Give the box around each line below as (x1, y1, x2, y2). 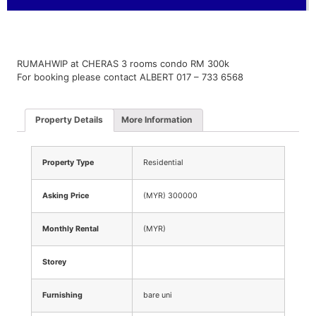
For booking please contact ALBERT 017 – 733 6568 (17, 71, 243, 83)
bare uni (143, 290, 172, 300)
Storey (42, 257, 66, 267)
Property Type (42, 157, 94, 167)
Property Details (35, 114, 104, 126)
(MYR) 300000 (143, 190, 197, 200)
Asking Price (42, 190, 89, 200)
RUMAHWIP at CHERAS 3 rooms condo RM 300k (17, 58, 229, 70)
